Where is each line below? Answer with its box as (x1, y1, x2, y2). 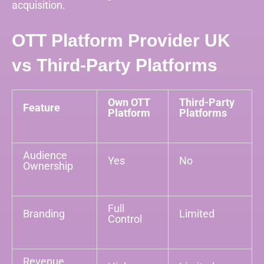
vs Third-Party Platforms (12, 55, 217, 75)
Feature (23, 101, 61, 114)
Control (108, 212, 143, 225)
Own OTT (108, 95, 151, 108)
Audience (23, 148, 68, 161)
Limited (179, 207, 215, 220)
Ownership (23, 159, 74, 172)
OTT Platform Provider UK (12, 30, 230, 50)
